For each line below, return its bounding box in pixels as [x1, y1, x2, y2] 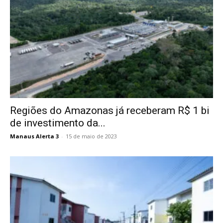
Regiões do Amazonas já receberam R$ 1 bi [10, 104, 210, 116]
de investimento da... [10, 116, 106, 129]
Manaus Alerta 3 [10, 132, 59, 140]
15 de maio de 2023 [66, 132, 117, 140]
